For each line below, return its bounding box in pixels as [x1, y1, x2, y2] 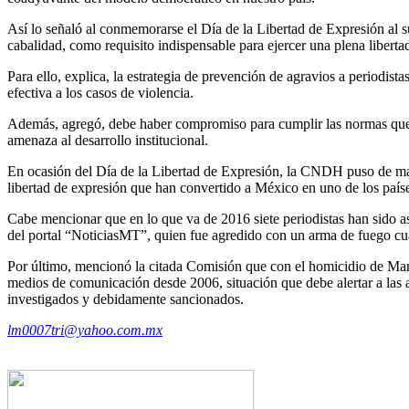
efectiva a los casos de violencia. [7, 84, 194, 100]
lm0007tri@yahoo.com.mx [7, 321, 163, 338]
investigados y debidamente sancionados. [7, 290, 244, 307]
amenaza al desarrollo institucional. [7, 131, 208, 148]
